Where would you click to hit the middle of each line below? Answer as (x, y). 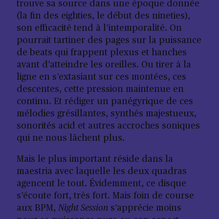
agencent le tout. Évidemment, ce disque (101, 184)
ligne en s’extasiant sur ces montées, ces (101, 77)
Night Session (83, 208)
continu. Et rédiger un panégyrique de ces (105, 102)
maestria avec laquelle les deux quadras (101, 172)
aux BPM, (37, 208)
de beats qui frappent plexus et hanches (101, 53)
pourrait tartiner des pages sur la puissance (109, 41)
